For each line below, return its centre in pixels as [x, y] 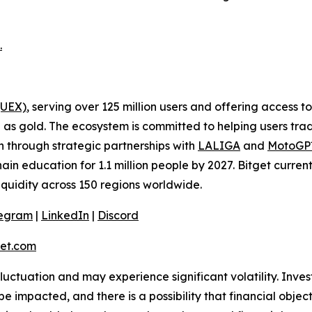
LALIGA [219, 146]
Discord [118, 216]
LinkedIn [65, 216]
